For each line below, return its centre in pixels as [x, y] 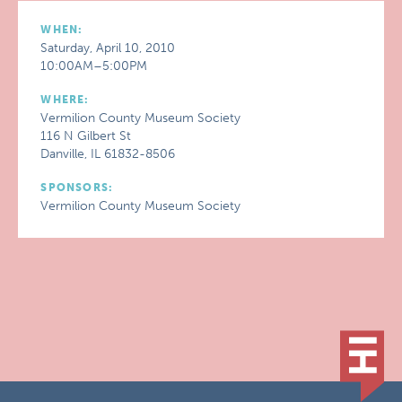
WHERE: [65, 100]
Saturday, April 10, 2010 [108, 48]
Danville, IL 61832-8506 [108, 154]
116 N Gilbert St [86, 136]
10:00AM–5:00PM [94, 66]
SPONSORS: [77, 188]
